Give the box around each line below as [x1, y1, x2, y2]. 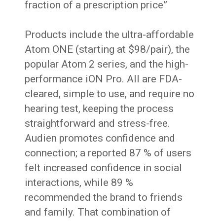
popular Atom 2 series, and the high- [25, 58, 189, 70]
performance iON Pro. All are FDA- [25, 73, 183, 85]
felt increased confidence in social [25, 162, 183, 174]
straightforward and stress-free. [25, 117, 171, 129]
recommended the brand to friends [25, 191, 183, 203]
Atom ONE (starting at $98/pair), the [25, 43, 190, 55]
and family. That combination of [25, 206, 171, 218]
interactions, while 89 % [25, 177, 134, 188]
